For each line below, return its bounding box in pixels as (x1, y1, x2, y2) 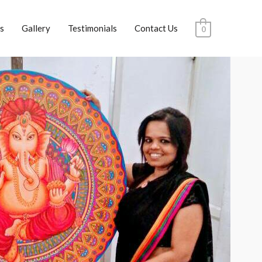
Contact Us (134, 23, 178, 34)
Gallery (21, 23, 50, 34)
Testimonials (67, 23, 117, 34)
